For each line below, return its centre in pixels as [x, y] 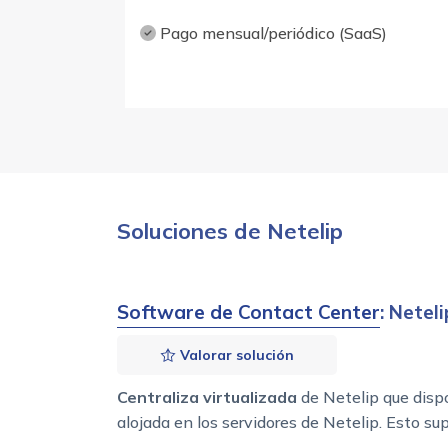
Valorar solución [234, 355]
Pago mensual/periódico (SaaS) [271, 33]
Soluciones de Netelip [230, 231]
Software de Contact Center [248, 312]
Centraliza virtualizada [207, 397]
